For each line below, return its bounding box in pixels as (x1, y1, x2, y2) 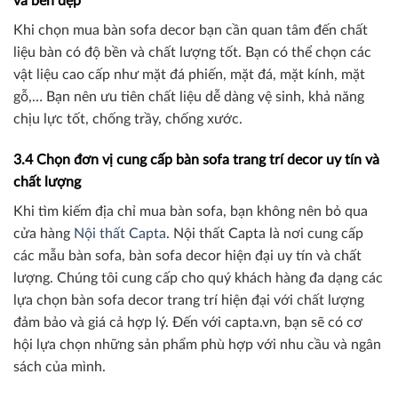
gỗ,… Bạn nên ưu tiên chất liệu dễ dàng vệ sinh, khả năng (13, 90, 364, 105)
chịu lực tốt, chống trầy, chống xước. (13, 112, 243, 127)
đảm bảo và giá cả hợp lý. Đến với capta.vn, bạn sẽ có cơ (13, 314, 362, 330)
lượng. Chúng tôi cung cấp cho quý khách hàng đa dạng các (13, 270, 383, 285)
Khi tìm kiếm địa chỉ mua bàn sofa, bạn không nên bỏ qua (13, 203, 368, 219)
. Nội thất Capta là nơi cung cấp (166, 226, 363, 241)
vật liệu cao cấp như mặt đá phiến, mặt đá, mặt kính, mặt (13, 68, 365, 83)
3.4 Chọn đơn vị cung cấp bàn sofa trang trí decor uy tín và (13, 152, 379, 167)
